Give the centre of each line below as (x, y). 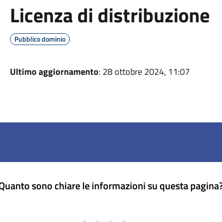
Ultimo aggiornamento (54, 72)
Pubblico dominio (40, 39)
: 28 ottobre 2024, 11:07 (144, 72)
